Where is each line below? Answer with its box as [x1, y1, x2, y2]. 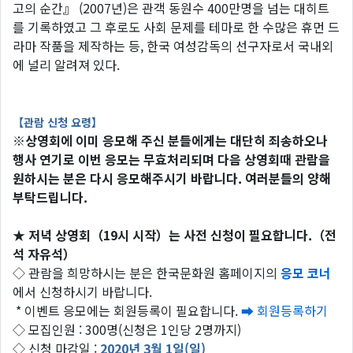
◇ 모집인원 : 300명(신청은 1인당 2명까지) [13, 320, 241, 339]
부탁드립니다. [13, 188, 87, 206]
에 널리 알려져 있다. [13, 55, 120, 74]
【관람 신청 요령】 [13, 114, 102, 130]
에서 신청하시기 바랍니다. [13, 282, 152, 301]
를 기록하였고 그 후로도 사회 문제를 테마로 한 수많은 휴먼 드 [13, 17, 340, 36]
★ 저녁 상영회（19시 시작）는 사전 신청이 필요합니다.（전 [13, 225, 336, 244]
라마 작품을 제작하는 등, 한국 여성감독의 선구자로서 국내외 [13, 36, 333, 55]
